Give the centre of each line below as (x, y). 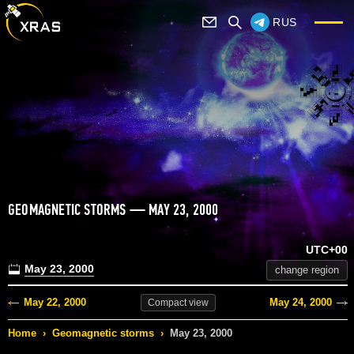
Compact (167, 303)
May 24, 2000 (301, 303)
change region (307, 270)
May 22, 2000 (55, 303)
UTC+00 (327, 250)
